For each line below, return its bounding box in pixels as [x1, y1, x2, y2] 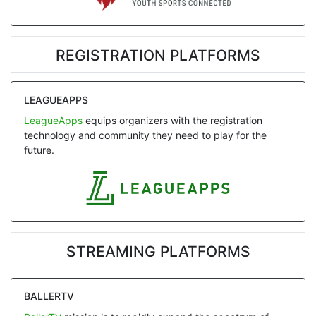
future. [23, 144, 54, 157]
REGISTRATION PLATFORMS [56, 46, 260, 64]
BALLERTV [23, 290, 74, 303]
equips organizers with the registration [82, 114, 262, 127]
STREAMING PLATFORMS [66, 243, 250, 261]
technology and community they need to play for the [23, 129, 267, 142]
